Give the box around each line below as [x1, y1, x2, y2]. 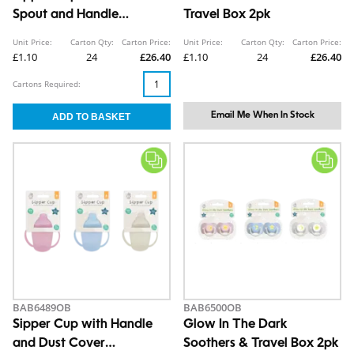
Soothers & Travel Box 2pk [183, 337, 338, 350]
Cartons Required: [13, 78, 81, 89]
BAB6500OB [183, 300, 242, 314]
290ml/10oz [13, 28, 85, 40]
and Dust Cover [13, 337, 105, 350]
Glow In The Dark [183, 318, 287, 331]
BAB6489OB [13, 300, 71, 314]
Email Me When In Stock [210, 111, 314, 120]
